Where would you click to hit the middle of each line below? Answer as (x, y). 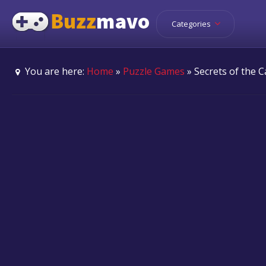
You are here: (55, 71)
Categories (192, 24)
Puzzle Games (154, 71)
